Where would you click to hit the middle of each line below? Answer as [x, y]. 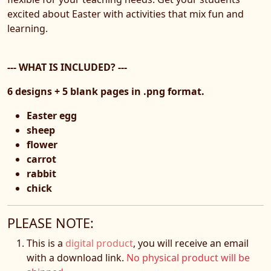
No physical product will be [188, 258]
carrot [41, 159]
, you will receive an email [191, 243]
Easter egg [52, 116]
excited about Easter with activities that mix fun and [126, 14]
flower [42, 145]
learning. [28, 29]
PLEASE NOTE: [51, 223]
